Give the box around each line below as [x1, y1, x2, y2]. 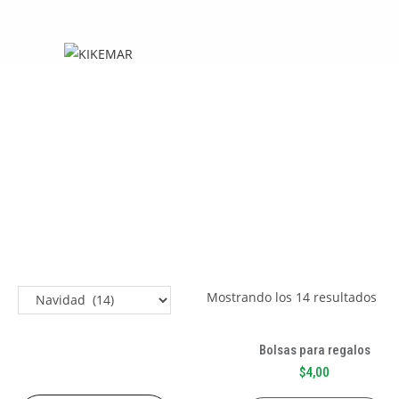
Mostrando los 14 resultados [207, 289, 378, 305]
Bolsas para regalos [258, 341, 370, 358]
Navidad [64, 107, 146, 136]
